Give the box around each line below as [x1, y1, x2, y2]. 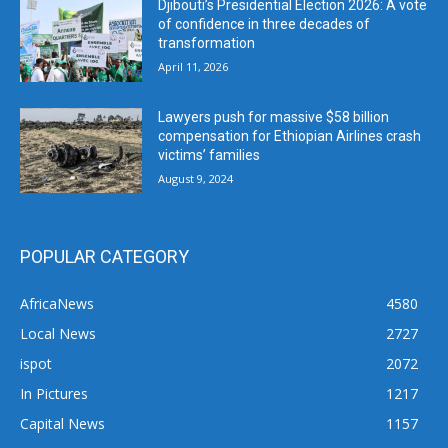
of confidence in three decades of [158, 16, 371, 33]
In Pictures [20, 384, 88, 404]
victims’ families [158, 146, 261, 163]
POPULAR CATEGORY [20, 246, 189, 268]
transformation [158, 35, 256, 52]
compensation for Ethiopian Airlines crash [158, 127, 422, 144]
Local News [20, 324, 96, 344]
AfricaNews [20, 294, 94, 314]
